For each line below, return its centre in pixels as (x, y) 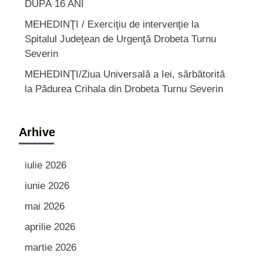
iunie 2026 (47, 186)
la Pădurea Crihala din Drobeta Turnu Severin (124, 89)
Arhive (37, 132)
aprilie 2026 (50, 227)
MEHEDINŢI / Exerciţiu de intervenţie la (112, 24)
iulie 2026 (45, 165)
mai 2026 (44, 206)
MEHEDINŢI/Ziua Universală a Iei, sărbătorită (124, 74)
